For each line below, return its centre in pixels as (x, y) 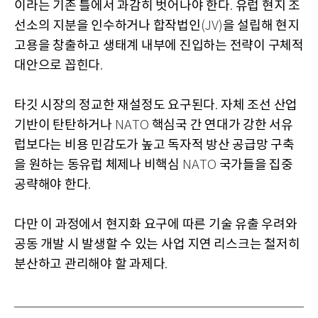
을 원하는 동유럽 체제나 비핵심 (98, 165)
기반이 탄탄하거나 (65, 125)
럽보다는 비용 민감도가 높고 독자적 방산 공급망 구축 (154, 145)
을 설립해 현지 (261, 26)
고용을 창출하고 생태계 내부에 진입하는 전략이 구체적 (159, 45)
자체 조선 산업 (259, 105)
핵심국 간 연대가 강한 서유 (222, 125)
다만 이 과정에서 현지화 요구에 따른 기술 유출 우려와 (156, 224)
